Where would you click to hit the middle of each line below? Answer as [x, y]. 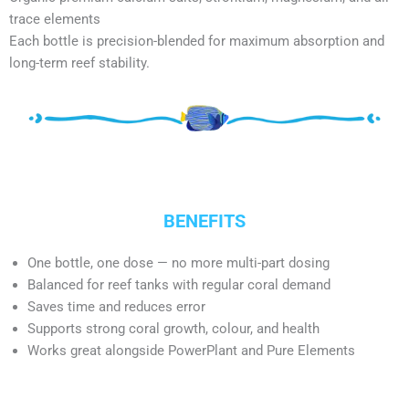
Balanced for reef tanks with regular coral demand [179, 285]
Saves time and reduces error [116, 307]
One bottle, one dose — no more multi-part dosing [178, 263]
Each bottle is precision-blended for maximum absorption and [197, 41]
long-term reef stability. [79, 63]
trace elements [55, 19]
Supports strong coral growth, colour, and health [173, 329]
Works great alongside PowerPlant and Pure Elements [191, 351]
